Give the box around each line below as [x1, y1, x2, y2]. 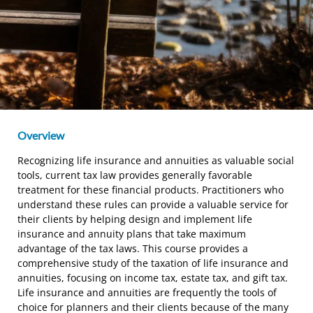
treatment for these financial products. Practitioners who [17, 182, 284, 196]
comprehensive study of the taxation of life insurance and [17, 256, 289, 270]
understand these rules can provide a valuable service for [17, 197, 289, 211]
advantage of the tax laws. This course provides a [17, 241, 248, 255]
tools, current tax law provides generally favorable [17, 168, 252, 182]
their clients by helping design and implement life [17, 212, 252, 226]
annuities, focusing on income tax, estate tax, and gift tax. [17, 270, 288, 284]
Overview [17, 128, 64, 142]
